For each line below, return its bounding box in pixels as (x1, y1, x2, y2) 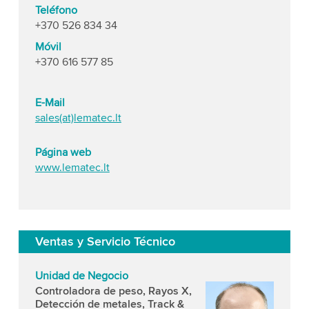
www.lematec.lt (34, 161, 110, 175)
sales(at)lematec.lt (34, 111, 121, 125)
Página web (34, 146, 91, 159)
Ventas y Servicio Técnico (34, 233, 175, 249)
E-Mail (34, 96, 65, 110)
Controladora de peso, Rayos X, (34, 283, 192, 298)
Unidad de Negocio (34, 268, 128, 283)
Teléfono (34, 3, 77, 17)
